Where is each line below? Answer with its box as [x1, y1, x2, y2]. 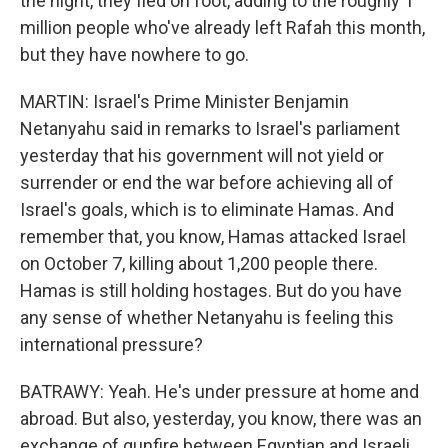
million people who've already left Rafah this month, [20, 17, 425, 38]
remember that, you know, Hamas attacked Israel [20, 226, 406, 247]
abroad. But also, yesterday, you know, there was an [20, 408, 422, 429]
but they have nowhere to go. [20, 44, 249, 65]
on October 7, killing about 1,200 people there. [20, 253, 378, 274]
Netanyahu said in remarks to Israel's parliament [20, 118, 400, 139]
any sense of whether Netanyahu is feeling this [20, 307, 394, 328]
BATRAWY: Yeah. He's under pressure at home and [20, 381, 419, 402]
